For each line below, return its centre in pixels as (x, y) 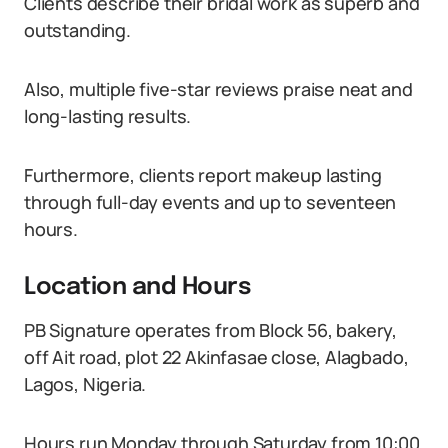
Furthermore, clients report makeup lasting (203, 175)
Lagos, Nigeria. (85, 384)
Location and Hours (138, 287)
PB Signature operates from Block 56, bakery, (211, 330)
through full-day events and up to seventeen (210, 202)
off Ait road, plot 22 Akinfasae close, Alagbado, (216, 357)
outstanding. (77, 30)
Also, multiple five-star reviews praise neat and (218, 89)
